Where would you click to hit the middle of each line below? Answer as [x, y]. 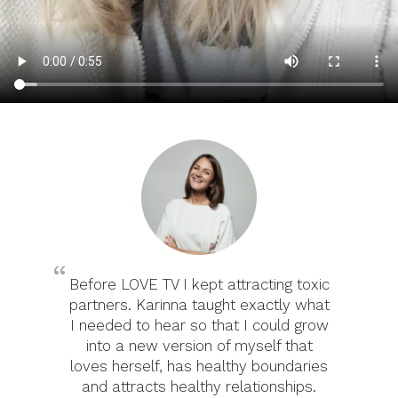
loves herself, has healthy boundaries [199, 366]
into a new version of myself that [199, 345]
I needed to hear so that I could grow [199, 325]
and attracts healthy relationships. [199, 386]
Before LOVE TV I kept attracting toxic [199, 284]
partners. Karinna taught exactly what [199, 304]
